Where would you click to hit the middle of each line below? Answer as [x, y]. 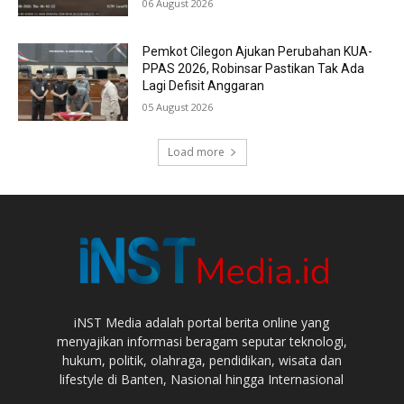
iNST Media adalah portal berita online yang [202, 322]
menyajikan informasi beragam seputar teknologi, [202, 341]
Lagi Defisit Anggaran [204, 86]
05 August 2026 [178, 107]
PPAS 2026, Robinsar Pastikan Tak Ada [254, 69]
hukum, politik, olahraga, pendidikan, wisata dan [202, 360]
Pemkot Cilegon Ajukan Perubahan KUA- [258, 52]
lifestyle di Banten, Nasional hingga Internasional [202, 379]
